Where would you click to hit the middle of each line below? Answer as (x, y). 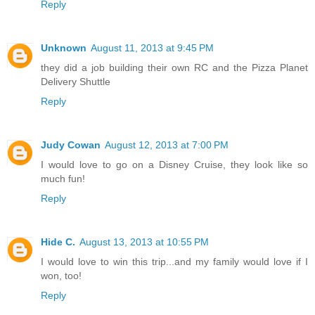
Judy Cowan (71, 145)
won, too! (61, 276)
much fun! (63, 179)
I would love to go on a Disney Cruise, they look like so (174, 165)
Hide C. (58, 242)
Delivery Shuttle (76, 82)
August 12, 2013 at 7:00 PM (167, 145)
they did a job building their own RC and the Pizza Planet (174, 68)
